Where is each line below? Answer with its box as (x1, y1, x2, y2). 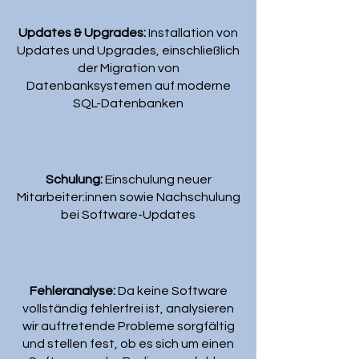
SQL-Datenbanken (73, 97, 184, 110)
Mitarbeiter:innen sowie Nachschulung (16, 191, 240, 204)
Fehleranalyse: (29, 284, 118, 297)
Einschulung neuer (104, 173, 212, 186)
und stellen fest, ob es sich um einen (22, 337, 234, 350)
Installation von (146, 26, 238, 39)
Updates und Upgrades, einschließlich (17, 44, 240, 57)
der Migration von (77, 62, 179, 75)
